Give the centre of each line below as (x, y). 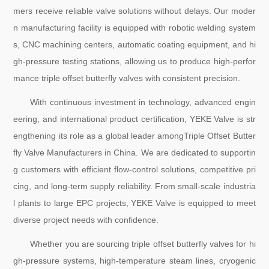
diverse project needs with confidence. (86, 220)
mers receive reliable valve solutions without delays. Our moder (134, 11)
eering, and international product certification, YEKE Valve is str (134, 119)
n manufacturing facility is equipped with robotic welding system (134, 28)
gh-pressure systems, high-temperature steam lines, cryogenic (134, 261)
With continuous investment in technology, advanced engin (143, 102)
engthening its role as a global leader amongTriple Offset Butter (134, 136)
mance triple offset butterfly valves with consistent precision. (127, 78)
